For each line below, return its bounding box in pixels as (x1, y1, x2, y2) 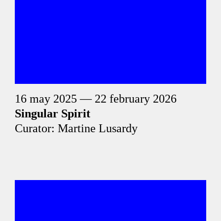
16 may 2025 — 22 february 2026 (15, 92, 177, 105)
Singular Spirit (15, 107, 90, 120)
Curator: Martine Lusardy (15, 122, 138, 135)
